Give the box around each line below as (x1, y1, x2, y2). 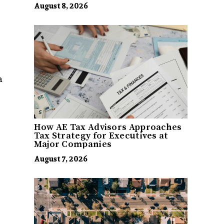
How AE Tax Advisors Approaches (33, 121, 182, 133)
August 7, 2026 (33, 153, 87, 165)
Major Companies (33, 138, 112, 150)
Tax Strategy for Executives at (33, 130, 168, 142)
